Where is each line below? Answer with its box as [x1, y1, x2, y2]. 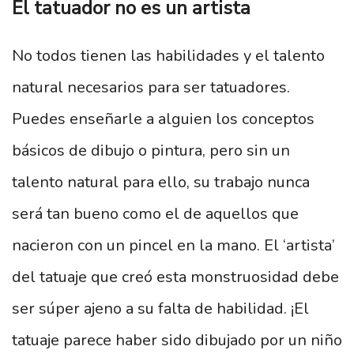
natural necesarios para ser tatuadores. [12, 77, 290, 99]
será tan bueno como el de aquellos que [12, 203, 299, 225]
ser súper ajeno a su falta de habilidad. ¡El [12, 298, 309, 320]
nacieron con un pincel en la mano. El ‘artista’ [12, 235, 335, 257]
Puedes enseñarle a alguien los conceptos [12, 108, 314, 130]
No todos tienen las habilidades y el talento [12, 45, 325, 67]
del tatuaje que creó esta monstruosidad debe [12, 266, 339, 288]
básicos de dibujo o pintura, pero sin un [12, 140, 290, 162]
